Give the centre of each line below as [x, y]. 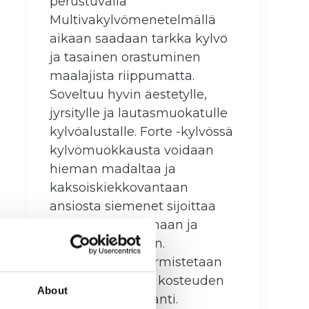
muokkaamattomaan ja [124, 225]
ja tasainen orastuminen [125, 58]
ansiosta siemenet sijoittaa [133, 207]
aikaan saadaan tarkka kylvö [139, 39]
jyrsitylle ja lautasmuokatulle [139, 113]
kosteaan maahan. [107, 244]
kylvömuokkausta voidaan [132, 151]
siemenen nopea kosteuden [137, 281]
